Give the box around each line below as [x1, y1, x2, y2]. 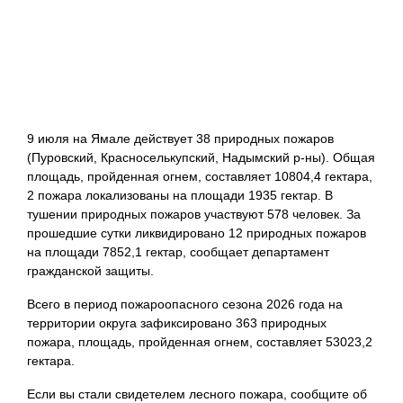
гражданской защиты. [27, 264, 154, 279]
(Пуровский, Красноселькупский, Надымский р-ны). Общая [27, 150, 375, 166]
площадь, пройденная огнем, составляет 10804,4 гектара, [27, 169, 372, 184]
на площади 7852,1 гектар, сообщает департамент [27, 245, 329, 260]
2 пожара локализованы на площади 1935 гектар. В [27, 188, 333, 203]
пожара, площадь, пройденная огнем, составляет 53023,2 [27, 335, 372, 350]
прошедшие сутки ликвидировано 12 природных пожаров [27, 226, 366, 241]
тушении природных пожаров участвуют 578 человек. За [27, 207, 361, 222]
